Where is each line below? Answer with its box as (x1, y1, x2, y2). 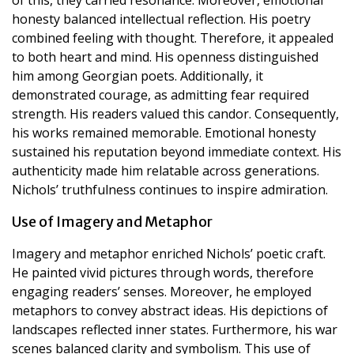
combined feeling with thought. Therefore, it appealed (12, 28, 333, 47)
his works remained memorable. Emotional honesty (12, 123, 316, 141)
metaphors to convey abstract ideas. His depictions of (12, 301, 328, 319)
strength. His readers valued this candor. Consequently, (12, 104, 339, 122)
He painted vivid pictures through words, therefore (12, 263, 314, 281)
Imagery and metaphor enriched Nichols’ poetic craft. (12, 244, 326, 262)
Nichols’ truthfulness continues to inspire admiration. (12, 180, 328, 198)
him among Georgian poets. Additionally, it (12, 66, 263, 85)
